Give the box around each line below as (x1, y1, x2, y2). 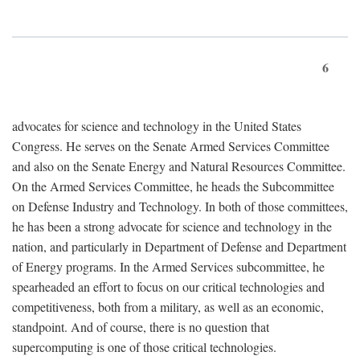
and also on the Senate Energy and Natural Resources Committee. (12, 157, 346, 174)
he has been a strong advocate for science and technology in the (12, 218, 332, 235)
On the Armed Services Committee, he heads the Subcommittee (12, 178, 334, 194)
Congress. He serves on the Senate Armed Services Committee (12, 137, 329, 154)
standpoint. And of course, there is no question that (12, 318, 269, 335)
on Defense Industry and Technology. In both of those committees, (12, 198, 348, 215)
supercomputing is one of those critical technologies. (12, 338, 276, 355)
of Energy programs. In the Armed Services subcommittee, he (12, 258, 325, 275)
